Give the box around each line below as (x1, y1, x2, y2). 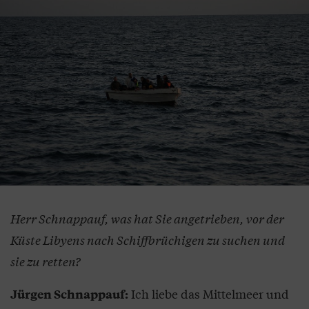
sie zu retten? (10, 252, 80, 270)
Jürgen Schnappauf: (10, 286, 128, 302)
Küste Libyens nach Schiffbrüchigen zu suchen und (10, 231, 285, 248)
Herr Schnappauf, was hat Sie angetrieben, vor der (10, 210, 284, 227)
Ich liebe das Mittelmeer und (128, 285, 289, 302)
